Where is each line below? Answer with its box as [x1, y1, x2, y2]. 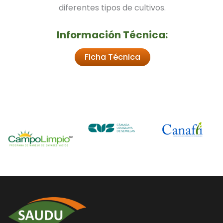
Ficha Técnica [84, 51, 140, 63]
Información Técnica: [57, 28, 168, 42]
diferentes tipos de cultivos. [59, 2, 166, 14]
